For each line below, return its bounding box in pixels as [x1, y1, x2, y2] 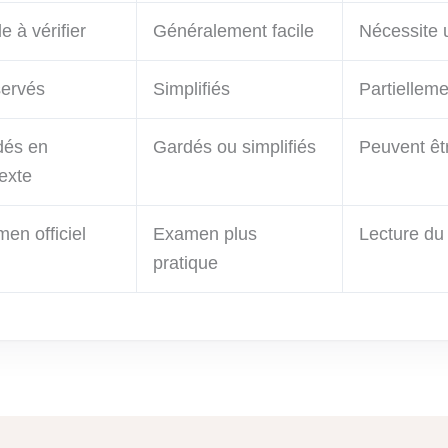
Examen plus [153, 224, 257, 245]
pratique [153, 253, 218, 274]
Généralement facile [153, 21, 314, 42]
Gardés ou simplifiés [153, 137, 316, 158]
